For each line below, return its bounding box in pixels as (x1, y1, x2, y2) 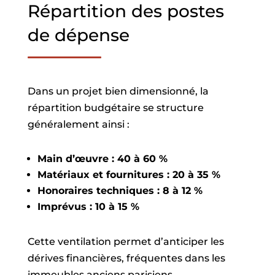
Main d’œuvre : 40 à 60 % (37, 153, 168, 165)
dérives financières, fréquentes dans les (27, 252, 225, 264)
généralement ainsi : (27, 118, 130, 130)
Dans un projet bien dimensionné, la (27, 85, 209, 97)
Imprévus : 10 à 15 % (37, 201, 139, 212)
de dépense (27, 25, 130, 45)
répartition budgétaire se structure (27, 102, 204, 114)
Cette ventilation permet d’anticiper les (27, 236, 224, 247)
